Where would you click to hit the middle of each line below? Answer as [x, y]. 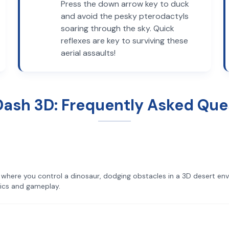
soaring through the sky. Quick [117, 28]
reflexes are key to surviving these [124, 41]
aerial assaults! [88, 53]
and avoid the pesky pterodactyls [124, 16]
